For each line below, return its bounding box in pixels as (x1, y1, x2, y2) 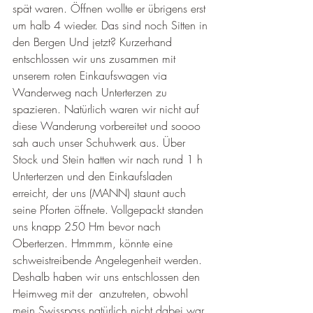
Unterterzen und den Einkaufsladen (13, 168, 176, 184)
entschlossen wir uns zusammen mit (13, 51, 179, 66)
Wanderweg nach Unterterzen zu (13, 85, 170, 100)
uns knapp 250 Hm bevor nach (13, 219, 164, 234)
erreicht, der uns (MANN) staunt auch (13, 185, 189, 201)
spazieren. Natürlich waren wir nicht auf (13, 101, 203, 117)
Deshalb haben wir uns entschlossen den (13, 269, 203, 284)
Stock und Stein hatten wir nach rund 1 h (13, 152, 206, 167)
